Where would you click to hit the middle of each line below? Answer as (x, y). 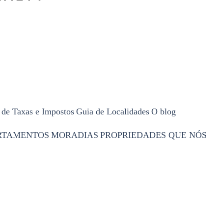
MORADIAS (75, 135)
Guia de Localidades (113, 111)
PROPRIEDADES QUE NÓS (153, 135)
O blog (164, 111)
